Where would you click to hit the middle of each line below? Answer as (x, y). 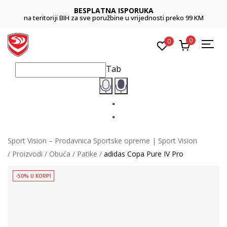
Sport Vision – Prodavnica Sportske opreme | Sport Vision (102, 140)
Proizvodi (27, 154)
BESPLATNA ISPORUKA (113, 10)
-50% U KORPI (33, 176)
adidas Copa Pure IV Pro (144, 154)
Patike (87, 154)
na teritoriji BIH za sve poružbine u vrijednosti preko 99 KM (113, 18)
